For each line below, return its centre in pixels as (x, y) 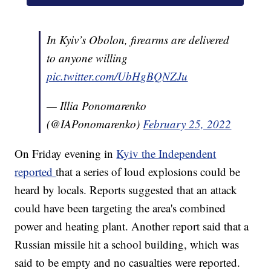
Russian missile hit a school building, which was (127, 244)
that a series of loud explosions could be (148, 172)
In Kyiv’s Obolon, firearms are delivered (138, 40)
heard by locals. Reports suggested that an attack (126, 190)
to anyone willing (87, 58)
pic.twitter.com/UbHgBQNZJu (117, 76)
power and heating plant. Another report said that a (132, 226)
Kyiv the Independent (166, 154)
